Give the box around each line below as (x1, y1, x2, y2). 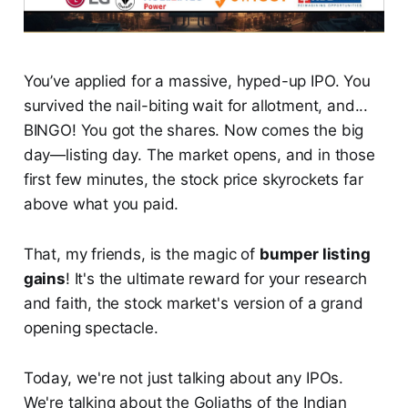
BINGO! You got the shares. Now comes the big (23, 120, 364, 139)
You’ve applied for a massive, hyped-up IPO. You (23, 71, 371, 90)
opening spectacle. (23, 318, 158, 337)
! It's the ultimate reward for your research (65, 269, 367, 288)
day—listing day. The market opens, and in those (23, 145, 375, 164)
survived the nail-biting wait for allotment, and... (23, 96, 369, 115)
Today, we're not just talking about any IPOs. (23, 368, 344, 387)
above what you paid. (23, 194, 179, 213)
